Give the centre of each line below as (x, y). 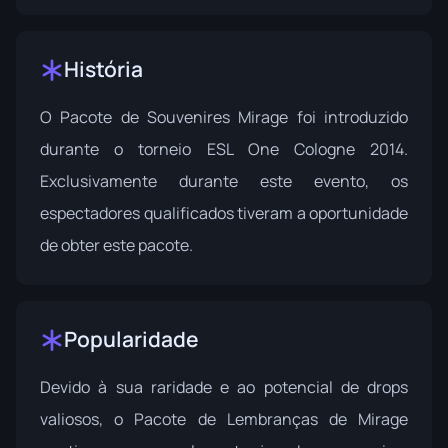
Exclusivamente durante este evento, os (224, 181)
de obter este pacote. (116, 245)
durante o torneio (123, 149)
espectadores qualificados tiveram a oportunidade (224, 213)
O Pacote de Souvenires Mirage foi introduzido (224, 117)
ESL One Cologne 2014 (305, 149)
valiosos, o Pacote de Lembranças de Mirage (224, 419)
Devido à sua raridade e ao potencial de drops (224, 387)
